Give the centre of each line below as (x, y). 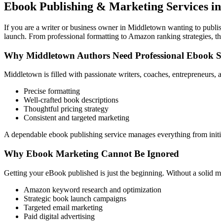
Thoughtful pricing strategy (66, 109)
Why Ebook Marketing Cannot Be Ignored (92, 154)
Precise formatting (52, 91)
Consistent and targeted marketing (76, 118)
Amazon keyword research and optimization (92, 189)
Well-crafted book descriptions (71, 100)
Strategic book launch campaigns (75, 198)
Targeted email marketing (63, 207)
